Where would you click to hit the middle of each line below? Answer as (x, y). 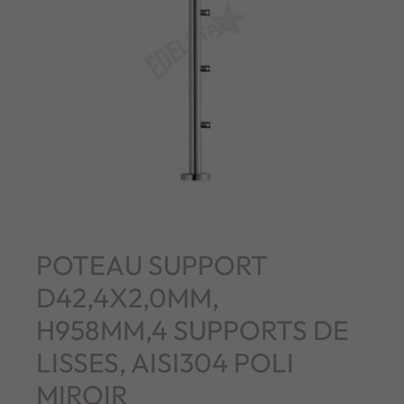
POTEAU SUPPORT (152, 265)
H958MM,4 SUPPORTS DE (193, 330)
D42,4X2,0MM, (128, 297)
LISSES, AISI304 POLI (165, 362)
